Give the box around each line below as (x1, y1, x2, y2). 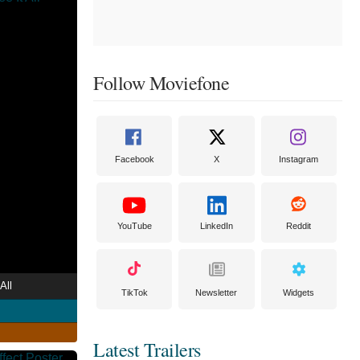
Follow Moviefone (93, 70, 229, 96)
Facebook (114, 154, 154, 164)
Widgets (283, 288, 315, 297)
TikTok (121, 288, 148, 297)
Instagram (279, 154, 319, 164)
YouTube (117, 221, 152, 231)
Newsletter (195, 288, 238, 297)
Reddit (286, 221, 312, 231)
